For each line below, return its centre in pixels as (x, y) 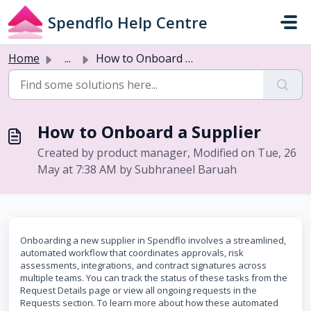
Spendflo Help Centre (127, 22)
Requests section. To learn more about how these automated (149, 303)
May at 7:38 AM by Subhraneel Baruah (137, 169)
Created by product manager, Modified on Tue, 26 (167, 153)
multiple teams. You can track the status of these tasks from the (154, 278)
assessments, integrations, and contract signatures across (143, 265)
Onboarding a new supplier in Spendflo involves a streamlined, (153, 240)
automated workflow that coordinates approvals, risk (132, 253)
